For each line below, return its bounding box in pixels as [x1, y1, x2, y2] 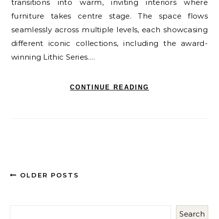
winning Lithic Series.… [11, 52, 95, 62]
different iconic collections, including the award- [11, 39, 208, 48]
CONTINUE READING [70, 84, 149, 91]
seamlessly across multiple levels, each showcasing [11, 25, 208, 35]
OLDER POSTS [17, 171, 79, 179]
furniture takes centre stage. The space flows [11, 11, 208, 21]
